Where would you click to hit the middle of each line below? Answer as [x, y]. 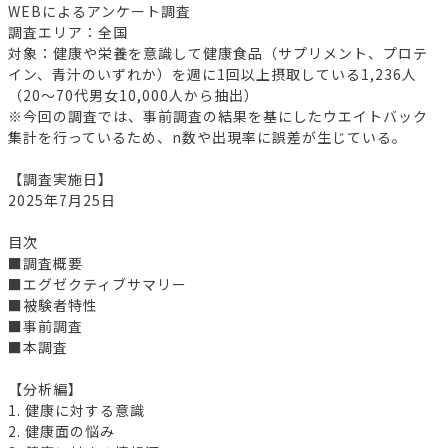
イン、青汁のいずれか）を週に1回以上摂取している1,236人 [212, 73]
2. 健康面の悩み [61, 430]
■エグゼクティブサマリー [97, 283]
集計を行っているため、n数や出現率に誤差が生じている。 [207, 136]
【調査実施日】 [60, 178]
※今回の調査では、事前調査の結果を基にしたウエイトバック [218, 115]
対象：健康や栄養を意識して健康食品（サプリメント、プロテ [218, 52]
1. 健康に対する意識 [76, 409]
